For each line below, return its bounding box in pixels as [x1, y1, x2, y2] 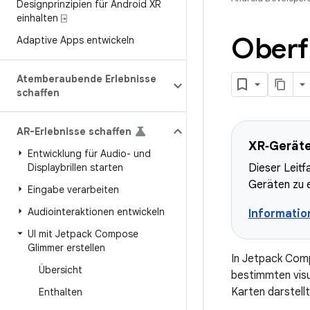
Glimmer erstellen [28, 241, 105, 254]
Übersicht [39, 264, 82, 276]
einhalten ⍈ [17, 12, 66, 24]
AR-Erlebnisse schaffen [17, 125, 131, 138]
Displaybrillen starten [28, 161, 123, 174]
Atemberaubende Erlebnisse [17, 73, 156, 85]
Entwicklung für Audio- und [28, 147, 151, 160]
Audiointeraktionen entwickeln [28, 206, 165, 218]
